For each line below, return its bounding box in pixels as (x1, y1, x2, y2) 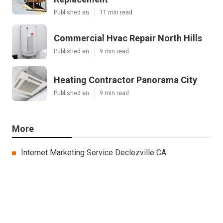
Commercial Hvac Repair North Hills (54, 33, 202, 44)
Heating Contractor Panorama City (54, 75, 197, 86)
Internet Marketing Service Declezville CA (21, 148, 166, 158)
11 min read (100, 9, 132, 16)
